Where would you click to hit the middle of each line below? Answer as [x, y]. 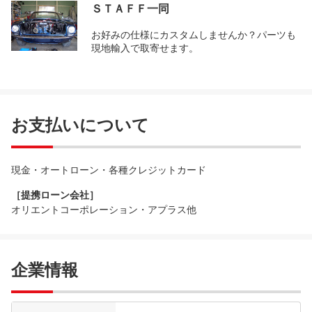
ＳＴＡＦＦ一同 [130, 9]
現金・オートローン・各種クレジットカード [109, 170]
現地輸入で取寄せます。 [145, 48]
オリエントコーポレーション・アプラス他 [104, 210]
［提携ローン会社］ [55, 195]
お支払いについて [80, 125]
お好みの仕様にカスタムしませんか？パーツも [194, 35]
